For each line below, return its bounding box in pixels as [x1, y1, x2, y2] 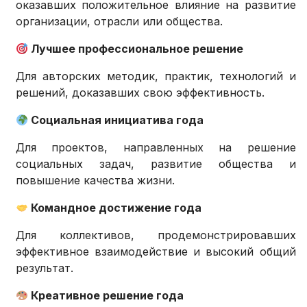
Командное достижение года [28, 201, 202, 215]
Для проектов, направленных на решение [16, 140, 296, 155]
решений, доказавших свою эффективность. [16, 86, 265, 100]
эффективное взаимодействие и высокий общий [16, 245, 296, 259]
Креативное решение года [28, 288, 184, 303]
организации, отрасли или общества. [16, 14, 223, 29]
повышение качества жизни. [16, 173, 175, 188]
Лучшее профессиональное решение [28, 42, 244, 56]
